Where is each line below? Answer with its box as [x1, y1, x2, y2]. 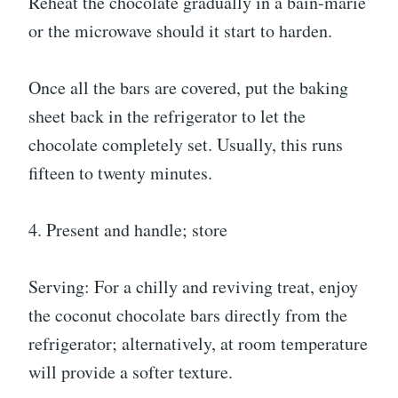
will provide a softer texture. [28, 360, 233, 384]
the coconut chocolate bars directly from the [28, 303, 347, 327]
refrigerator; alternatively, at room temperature [28, 331, 368, 355]
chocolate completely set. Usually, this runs [28, 132, 343, 156]
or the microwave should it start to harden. [28, 19, 332, 43]
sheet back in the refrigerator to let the [28, 104, 306, 128]
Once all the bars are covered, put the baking [28, 76, 348, 99]
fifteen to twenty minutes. [28, 161, 212, 185]
